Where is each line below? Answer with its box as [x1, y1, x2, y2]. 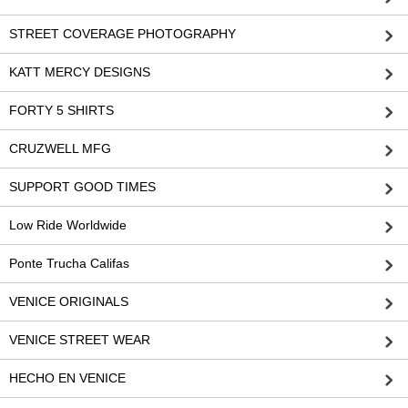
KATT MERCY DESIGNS [9, 65, 150, 80]
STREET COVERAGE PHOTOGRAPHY [9, 26, 236, 42]
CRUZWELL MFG [9, 141, 111, 157]
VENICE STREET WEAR [9, 332, 150, 348]
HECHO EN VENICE [9, 371, 126, 386]
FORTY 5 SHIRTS [9, 103, 114, 118]
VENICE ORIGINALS [9, 294, 128, 310]
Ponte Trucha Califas [9, 256, 129, 271]
